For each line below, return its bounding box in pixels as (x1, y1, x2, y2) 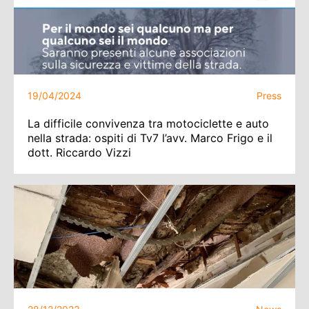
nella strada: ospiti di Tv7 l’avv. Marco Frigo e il (28, 131, 272, 145)
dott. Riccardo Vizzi (28, 146, 131, 159)
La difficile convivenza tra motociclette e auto (28, 117, 269, 130)
